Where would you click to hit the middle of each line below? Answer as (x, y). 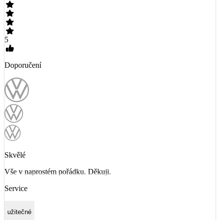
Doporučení (23, 65)
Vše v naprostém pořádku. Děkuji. (58, 172)
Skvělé (15, 155)
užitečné (19, 212)
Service (16, 189)
